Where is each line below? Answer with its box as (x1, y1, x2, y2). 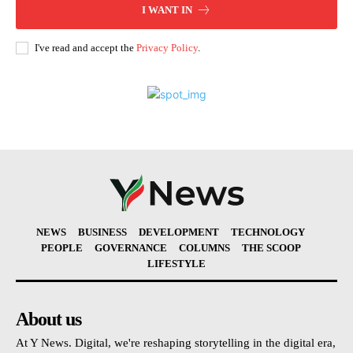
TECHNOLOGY (231, 226, 305, 239)
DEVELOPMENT (139, 226, 219, 239)
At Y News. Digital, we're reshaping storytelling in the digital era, (16, 336, 336, 350)
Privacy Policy (136, 42, 198, 54)
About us (16, 309, 81, 330)
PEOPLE (40, 242, 83, 255)
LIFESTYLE (147, 258, 206, 270)
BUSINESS (78, 226, 127, 239)
